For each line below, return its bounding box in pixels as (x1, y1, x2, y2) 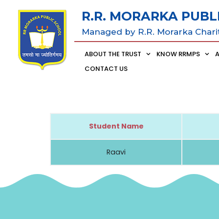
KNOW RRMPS (156, 49, 200, 59)
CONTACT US (85, 64, 128, 73)
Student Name (88, 121, 144, 131)
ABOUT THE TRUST (85, 49, 141, 59)
